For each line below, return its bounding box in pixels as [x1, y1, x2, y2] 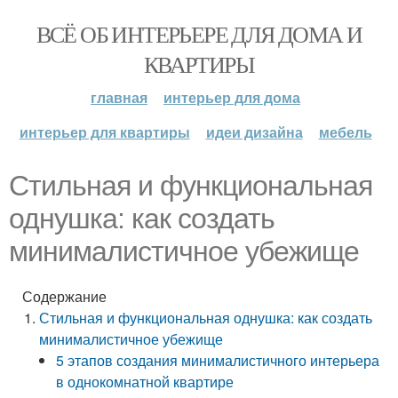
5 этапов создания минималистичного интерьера [56, 350, 380, 370]
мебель [318, 122, 372, 142]
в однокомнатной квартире [56, 371, 235, 392]
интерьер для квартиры [19, 122, 190, 142]
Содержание [22, 286, 107, 306]
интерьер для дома [163, 87, 300, 107]
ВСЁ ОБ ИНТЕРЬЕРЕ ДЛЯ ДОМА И [36, 19, 362, 49]
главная [91, 87, 147, 107]
